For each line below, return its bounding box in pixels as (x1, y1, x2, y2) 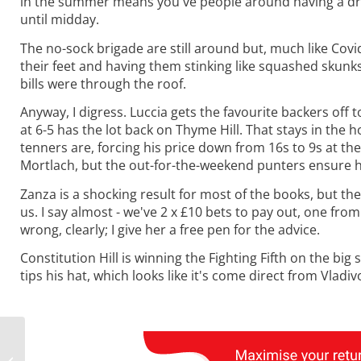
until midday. (20, 10, 99, 28)
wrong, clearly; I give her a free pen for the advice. (20, 220, 320, 239)
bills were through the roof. (20, 74, 186, 93)
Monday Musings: (28, 336, 114, 351)
